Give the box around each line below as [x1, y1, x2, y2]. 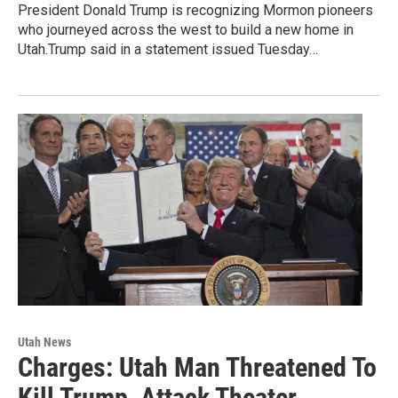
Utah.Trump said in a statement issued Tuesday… [18, 41, 318, 59]
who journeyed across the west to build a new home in [18, 21, 354, 39]
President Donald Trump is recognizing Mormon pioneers [18, 2, 373, 20]
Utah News [18, 335, 71, 350]
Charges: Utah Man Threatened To [18, 352, 377, 384]
